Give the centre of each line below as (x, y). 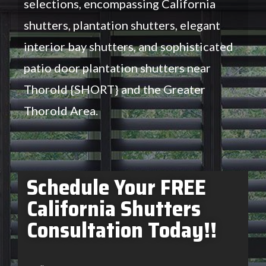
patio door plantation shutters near (117, 67)
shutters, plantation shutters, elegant (122, 25)
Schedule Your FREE (116, 187)
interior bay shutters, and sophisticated (129, 46)
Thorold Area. (61, 110)
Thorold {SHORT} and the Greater (115, 89)
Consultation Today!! (122, 230)
